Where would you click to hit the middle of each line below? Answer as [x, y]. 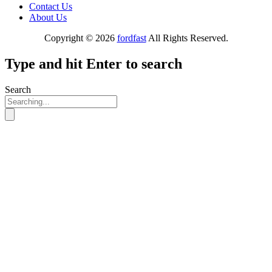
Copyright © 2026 [80, 38]
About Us [48, 17]
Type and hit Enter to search [93, 63]
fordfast [131, 38]
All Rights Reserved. [187, 38]
